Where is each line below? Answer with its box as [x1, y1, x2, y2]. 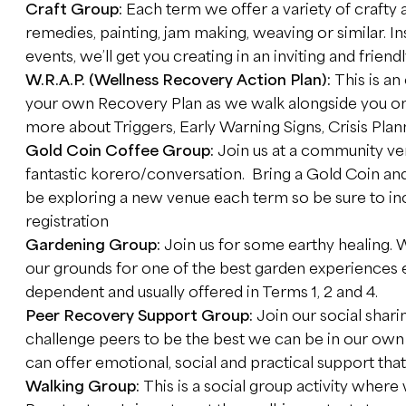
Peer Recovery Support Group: [24, 307, 256, 324]
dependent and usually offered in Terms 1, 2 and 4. [24, 284, 378, 301]
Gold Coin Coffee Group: [24, 142, 217, 159]
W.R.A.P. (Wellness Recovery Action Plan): [24, 72, 334, 89]
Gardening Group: [24, 237, 164, 254]
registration [24, 213, 109, 230]
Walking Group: [24, 378, 143, 395]
